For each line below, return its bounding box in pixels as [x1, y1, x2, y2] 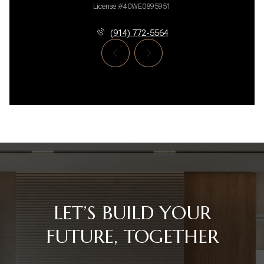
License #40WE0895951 [93, 2, 171, 11]
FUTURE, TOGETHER [45, 224, 219, 248]
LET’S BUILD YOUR [53, 200, 211, 225]
